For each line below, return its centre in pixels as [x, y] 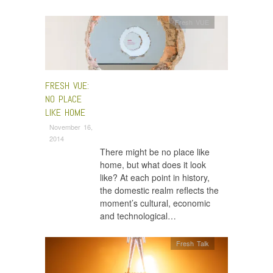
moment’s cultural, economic [155, 203]
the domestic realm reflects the [159, 190]
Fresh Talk [193, 243]
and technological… [138, 215]
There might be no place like [155, 151]
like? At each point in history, [155, 177]
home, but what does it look [153, 164]
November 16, [71, 126]
